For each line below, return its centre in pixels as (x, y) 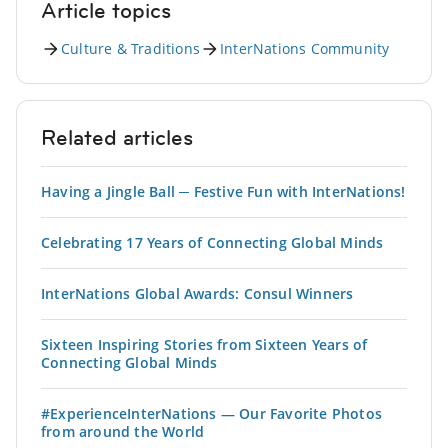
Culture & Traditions (130, 48)
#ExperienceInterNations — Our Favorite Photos (212, 413)
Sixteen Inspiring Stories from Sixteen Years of (204, 344)
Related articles (117, 137)
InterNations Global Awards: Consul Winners (197, 293)
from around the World (123, 431)
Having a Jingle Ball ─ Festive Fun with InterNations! (223, 191)
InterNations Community (305, 48)
